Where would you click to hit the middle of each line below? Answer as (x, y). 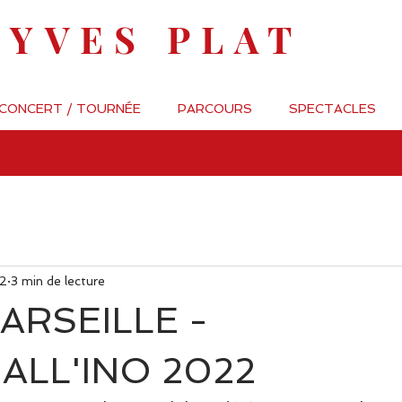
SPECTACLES (332, 109)
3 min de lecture (58, 280)
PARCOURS (215, 109)
